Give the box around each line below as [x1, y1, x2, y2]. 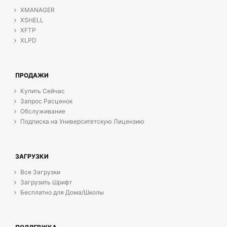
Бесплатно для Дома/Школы [20, 188, 104, 197]
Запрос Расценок [20, 97, 72, 105]
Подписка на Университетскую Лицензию [20, 118, 144, 126]
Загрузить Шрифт [20, 178, 72, 186]
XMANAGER [20, 6, 55, 14]
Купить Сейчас [20, 87, 65, 95]
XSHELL [20, 16, 44, 24]
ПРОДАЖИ [15, 71, 49, 80]
